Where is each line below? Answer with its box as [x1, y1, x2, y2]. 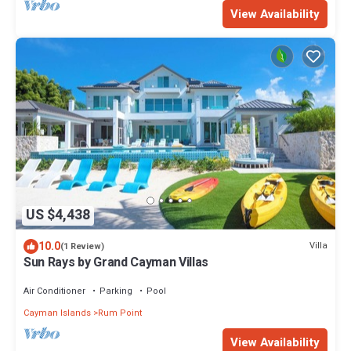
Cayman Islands [24, 306, 91, 320]
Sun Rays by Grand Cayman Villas [24, 252, 209, 272]
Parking [100, 284, 132, 298]
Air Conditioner [24, 284, 85, 298]
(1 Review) [60, 239, 104, 253]
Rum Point [98, 306, 142, 320]
